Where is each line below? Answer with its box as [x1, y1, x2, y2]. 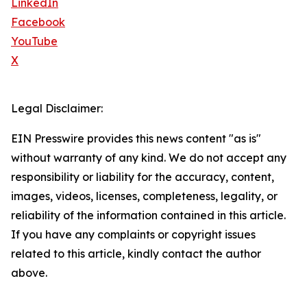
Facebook [11, 15, 65, 29]
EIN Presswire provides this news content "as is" [11, 132, 261, 146]
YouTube [11, 34, 58, 49]
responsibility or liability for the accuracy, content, [11, 170, 274, 184]
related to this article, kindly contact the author [11, 247, 261, 261]
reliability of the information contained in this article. [11, 208, 286, 223]
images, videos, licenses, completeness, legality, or [11, 189, 278, 204]
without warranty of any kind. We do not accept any [11, 151, 286, 165]
